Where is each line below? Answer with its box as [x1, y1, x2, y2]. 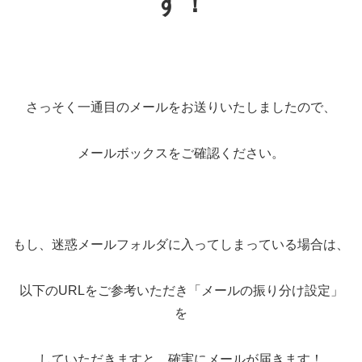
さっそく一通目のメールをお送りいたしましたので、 [26, 99, 336, 114]
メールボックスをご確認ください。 [78, 145, 284, 160]
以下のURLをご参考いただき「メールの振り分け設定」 [19, 284, 343, 298]
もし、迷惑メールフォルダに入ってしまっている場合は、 [13, 238, 349, 252]
